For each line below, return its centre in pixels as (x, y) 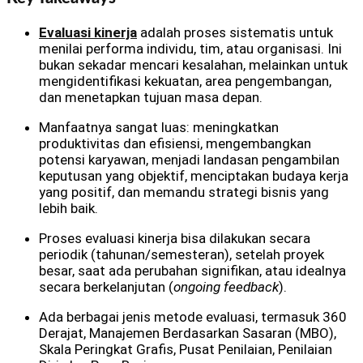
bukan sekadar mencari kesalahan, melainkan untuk (193, 65)
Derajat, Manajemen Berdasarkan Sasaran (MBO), (188, 333)
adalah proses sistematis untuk (235, 33)
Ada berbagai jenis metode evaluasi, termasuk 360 (193, 317)
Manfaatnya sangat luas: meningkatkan (159, 128)
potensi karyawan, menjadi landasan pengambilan (189, 160)
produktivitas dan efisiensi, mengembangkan (175, 144)
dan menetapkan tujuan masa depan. (151, 98)
